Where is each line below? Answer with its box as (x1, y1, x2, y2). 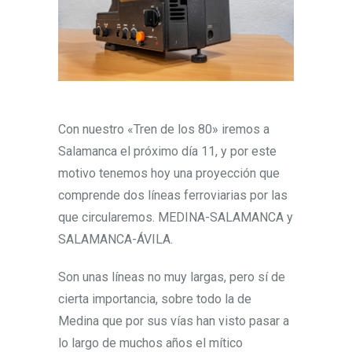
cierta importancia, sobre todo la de (58, 291, 251, 307)
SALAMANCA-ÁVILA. (58, 232, 173, 247)
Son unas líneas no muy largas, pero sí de (58, 269, 285, 285)
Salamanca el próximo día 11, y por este (58, 144, 277, 159)
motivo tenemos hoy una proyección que (58, 166, 280, 181)
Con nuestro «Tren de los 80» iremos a (58, 122, 269, 137)
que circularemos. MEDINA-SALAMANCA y (58, 210, 293, 225)
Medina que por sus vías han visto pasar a (58, 313, 289, 329)
